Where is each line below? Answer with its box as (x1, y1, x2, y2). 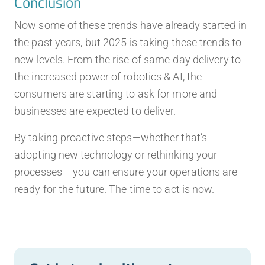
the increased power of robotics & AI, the (14, 70, 202, 83)
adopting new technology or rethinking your (14, 148, 218, 161)
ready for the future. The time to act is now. (14, 183, 215, 196)
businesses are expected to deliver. (14, 105, 176, 118)
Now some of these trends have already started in (14, 19, 247, 32)
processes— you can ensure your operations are (14, 166, 238, 179)
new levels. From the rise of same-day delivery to (14, 53, 241, 66)
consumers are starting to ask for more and (14, 88, 218, 101)
